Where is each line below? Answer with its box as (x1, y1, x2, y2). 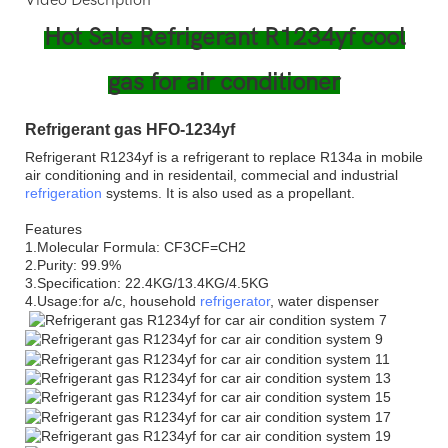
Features (25, 220, 82, 237)
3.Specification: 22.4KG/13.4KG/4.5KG (25, 274, 269, 291)
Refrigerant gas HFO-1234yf (25, 120, 235, 138)
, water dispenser (270, 292, 379, 309)
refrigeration (25, 184, 102, 201)
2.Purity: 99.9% (25, 256, 121, 273)
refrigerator (200, 292, 270, 309)
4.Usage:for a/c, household (25, 292, 200, 309)
